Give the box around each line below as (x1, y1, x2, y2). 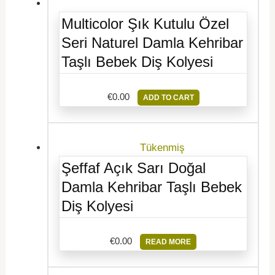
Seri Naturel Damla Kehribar (61, 34, 244, 51)
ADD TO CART (142, 93, 194, 102)
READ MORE (145, 237, 191, 246)
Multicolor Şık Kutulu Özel (61, 15, 230, 32)
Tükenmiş (139, 141, 185, 153)
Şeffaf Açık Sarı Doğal (61, 159, 206, 176)
